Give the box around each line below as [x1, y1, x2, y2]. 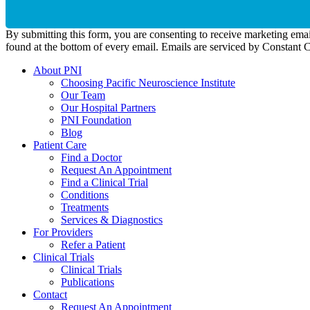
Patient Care [33, 139, 86, 152]
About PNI [33, 64, 82, 77]
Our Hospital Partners [61, 102, 156, 114]
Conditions [61, 189, 109, 201]
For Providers [33, 226, 93, 239]
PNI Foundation [61, 114, 131, 127]
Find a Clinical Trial [61, 176, 148, 189]
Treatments [61, 201, 109, 214]
